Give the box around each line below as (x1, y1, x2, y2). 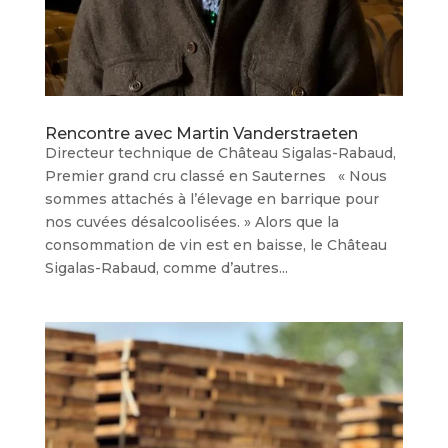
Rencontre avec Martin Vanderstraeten (44, 123, 358, 143)
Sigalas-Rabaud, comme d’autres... (44, 258, 288, 277)
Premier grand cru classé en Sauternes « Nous (44, 166, 387, 185)
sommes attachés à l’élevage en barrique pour (44, 189, 379, 208)
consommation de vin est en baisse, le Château (44, 235, 387, 254)
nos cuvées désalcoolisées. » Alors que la (44, 212, 339, 231)
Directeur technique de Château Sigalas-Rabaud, (44, 143, 396, 162)
